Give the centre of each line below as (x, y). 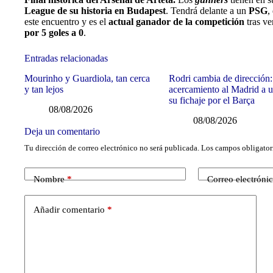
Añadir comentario (69, 210)
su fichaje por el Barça (212, 100)
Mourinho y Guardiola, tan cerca (87, 78)
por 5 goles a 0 (54, 33)
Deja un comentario (62, 131)
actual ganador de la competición (178, 22)
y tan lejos (44, 89)
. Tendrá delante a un (206, 11)
